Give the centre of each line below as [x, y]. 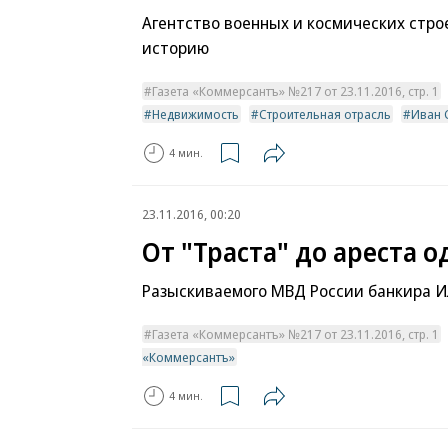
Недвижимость [195, 113]
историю [175, 47]
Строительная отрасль [325, 113]
